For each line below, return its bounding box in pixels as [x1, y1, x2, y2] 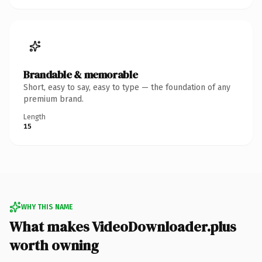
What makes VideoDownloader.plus [9, 216, 236, 236]
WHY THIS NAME [21, 202, 73, 211]
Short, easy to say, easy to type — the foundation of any [23, 82, 230, 92]
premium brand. [23, 94, 84, 104]
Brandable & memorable [23, 67, 138, 82]
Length [23, 112, 46, 121]
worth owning [9, 235, 99, 255]
